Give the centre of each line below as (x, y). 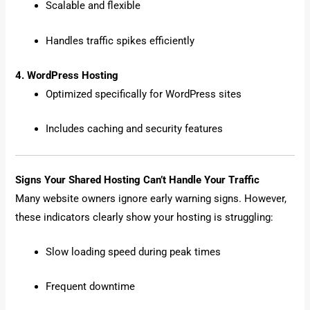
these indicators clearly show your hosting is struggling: (145, 217)
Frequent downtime (91, 287)
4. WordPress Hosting (67, 75)
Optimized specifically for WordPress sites (144, 94)
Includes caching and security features (135, 129)
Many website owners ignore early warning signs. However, (151, 198)
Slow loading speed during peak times (134, 252)
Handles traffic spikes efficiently (120, 40)
